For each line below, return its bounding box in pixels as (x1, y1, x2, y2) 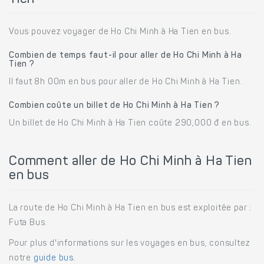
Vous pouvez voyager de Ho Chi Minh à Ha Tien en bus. (9, 28, 232, 37)
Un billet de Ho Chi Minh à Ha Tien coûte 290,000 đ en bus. (9, 119, 252, 128)
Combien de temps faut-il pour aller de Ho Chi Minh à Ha (9, 51, 242, 60)
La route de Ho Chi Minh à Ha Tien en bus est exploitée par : (9, 204, 252, 213)
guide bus (33, 254, 74, 263)
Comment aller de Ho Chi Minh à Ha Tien (9, 155, 252, 169)
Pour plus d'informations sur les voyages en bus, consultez (9, 239, 250, 248)
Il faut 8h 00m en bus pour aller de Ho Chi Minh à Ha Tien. (9, 78, 243, 87)
